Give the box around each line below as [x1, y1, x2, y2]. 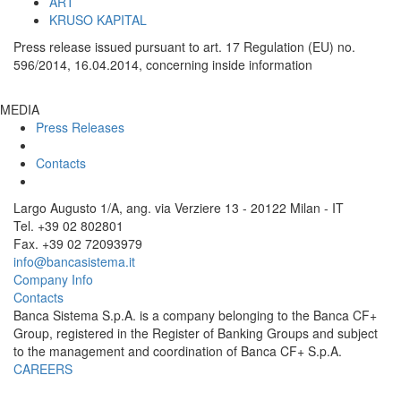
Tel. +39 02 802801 [13, 217, 124, 235]
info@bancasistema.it [13, 252, 135, 270]
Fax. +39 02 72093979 [13, 235, 142, 252]
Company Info [13, 270, 93, 288]
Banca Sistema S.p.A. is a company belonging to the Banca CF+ [13, 306, 377, 324]
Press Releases [36, 118, 124, 136]
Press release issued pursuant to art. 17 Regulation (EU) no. [13, 38, 355, 55]
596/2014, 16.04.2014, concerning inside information [13, 55, 312, 73]
